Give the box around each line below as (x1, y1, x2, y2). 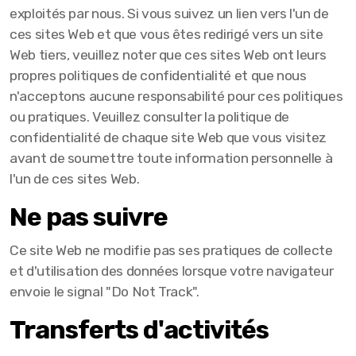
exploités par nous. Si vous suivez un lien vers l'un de (10, 6, 329, 21)
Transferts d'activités (10, 315, 269, 345)
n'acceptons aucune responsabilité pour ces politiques (10, 88, 343, 104)
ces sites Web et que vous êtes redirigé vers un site (10, 26, 323, 42)
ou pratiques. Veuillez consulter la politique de (10, 109, 290, 125)
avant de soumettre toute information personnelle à (10, 150, 333, 166)
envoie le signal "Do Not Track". (10, 284, 199, 300)
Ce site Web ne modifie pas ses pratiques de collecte (10, 242, 333, 258)
